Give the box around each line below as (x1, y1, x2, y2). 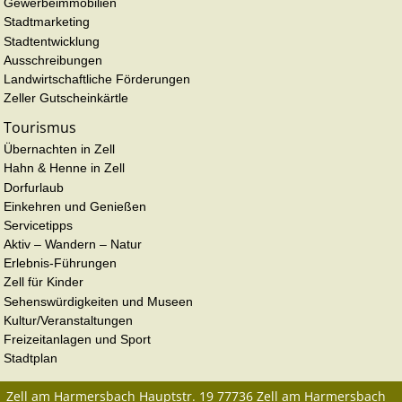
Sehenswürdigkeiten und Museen (4, 293, 193, 309)
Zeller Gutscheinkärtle (4, 91, 128, 105)
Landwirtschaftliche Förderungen (4, 71, 190, 86)
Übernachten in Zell (4, 142, 115, 157)
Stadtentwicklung (4, 33, 100, 48)
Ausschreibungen (4, 52, 102, 67)
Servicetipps (4, 217, 73, 232)
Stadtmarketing (4, 14, 90, 30)
